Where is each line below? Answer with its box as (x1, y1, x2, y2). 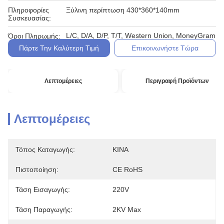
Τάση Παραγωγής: (15, 205, 72, 213)
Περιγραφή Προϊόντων (145, 77, 209, 84)
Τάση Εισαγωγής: (15, 185, 70, 193)
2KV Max (112, 205, 141, 213)
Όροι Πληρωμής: (8, 32, 60, 40)
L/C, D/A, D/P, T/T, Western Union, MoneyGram (66, 31, 215, 39)
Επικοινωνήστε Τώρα (131, 44, 199, 52)
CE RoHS (112, 165, 142, 173)
